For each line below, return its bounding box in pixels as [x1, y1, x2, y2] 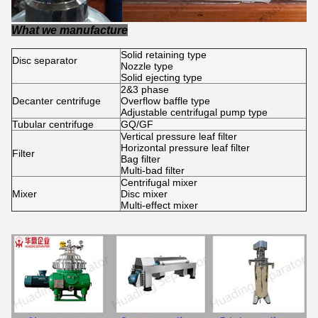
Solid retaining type [121, 49, 207, 60]
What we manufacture [11, 24, 128, 36]
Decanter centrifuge [12, 95, 101, 106]
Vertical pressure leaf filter [121, 131, 237, 142]
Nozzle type [121, 60, 173, 72]
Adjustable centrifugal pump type [121, 106, 268, 118]
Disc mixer [121, 188, 168, 199]
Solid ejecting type [121, 72, 202, 83]
